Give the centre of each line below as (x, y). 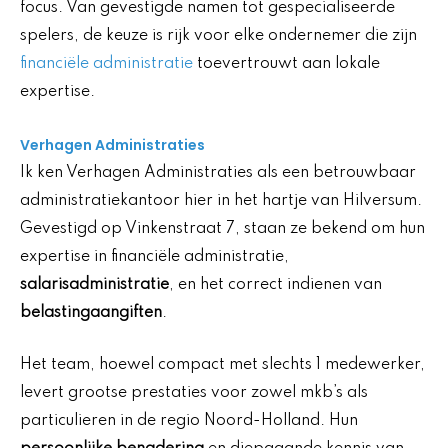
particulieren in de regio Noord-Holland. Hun (189, 421)
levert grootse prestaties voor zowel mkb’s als (194, 393)
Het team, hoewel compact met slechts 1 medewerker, (222, 365)
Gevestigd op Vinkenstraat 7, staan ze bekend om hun (222, 228)
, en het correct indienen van (275, 284)
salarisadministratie (94, 284)
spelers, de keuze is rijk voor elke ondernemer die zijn (218, 36)
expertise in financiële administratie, (154, 256)
